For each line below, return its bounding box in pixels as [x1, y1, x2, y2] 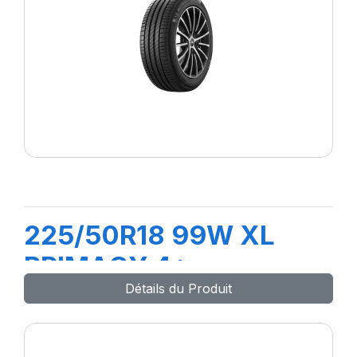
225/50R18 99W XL [24, 219, 275, 251]
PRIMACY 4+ [24, 250, 189, 282]
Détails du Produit [125, 280, 232, 296]
